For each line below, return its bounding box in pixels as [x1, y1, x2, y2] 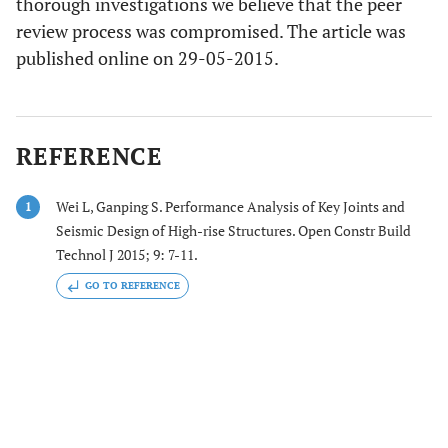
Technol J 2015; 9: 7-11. [56, 245, 198, 264]
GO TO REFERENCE [85, 279, 180, 293]
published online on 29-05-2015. [16, 46, 279, 70]
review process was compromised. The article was [16, 19, 406, 43]
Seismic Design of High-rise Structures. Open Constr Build [56, 221, 411, 240]
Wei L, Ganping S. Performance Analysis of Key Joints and [56, 197, 405, 216]
